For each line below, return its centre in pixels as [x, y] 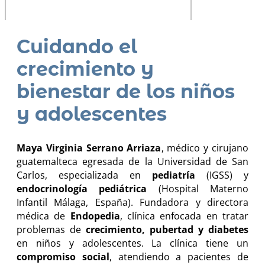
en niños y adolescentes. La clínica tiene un [132, 243]
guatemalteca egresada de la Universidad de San [132, 161]
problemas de [51, 229]
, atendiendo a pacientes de [179, 256]
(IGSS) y [222, 175]
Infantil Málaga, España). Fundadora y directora [132, 202]
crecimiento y [85, 69]
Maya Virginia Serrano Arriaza [89, 148]
